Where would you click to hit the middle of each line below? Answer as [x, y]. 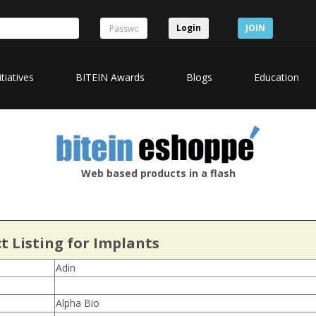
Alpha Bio [78, 303]
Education [276, 78]
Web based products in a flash [158, 174]
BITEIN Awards [110, 78]
